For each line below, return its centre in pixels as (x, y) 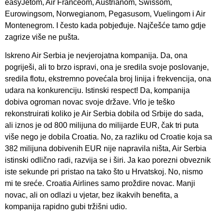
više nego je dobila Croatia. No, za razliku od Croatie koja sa (108, 137)
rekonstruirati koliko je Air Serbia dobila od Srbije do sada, (104, 114)
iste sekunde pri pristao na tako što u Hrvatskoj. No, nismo (104, 172)
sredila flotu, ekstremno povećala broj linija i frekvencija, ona (108, 79)
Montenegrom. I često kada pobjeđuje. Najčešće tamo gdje (105, 25)
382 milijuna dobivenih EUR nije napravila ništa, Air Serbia (106, 149)
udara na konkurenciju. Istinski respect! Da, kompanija (97, 91)
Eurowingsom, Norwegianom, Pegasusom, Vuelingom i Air (105, 14)
